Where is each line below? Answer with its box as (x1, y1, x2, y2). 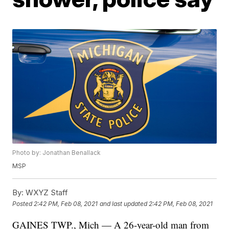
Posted (12, 199, 34, 208)
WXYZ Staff (24, 188, 68, 198)
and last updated (100, 199, 148, 208)
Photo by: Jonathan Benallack (12, 149, 101, 157)
